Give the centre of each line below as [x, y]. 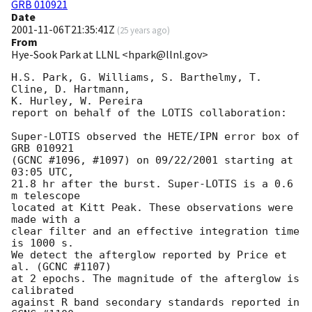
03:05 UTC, [46, 172]
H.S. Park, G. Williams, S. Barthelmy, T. [136, 78]
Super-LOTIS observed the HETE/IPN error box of [155, 137]
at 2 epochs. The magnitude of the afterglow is [155, 279]
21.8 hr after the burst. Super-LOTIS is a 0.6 [152, 184]
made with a [49, 220]
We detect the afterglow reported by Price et [149, 255]
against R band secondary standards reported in [155, 303]
